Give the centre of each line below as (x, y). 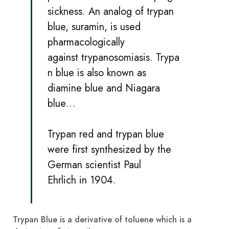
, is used (122, 27)
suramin (88, 27)
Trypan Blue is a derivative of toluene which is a (102, 219)
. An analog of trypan (128, 11)
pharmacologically (86, 42)
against (64, 57)
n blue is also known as (97, 73)
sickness (65, 11)
